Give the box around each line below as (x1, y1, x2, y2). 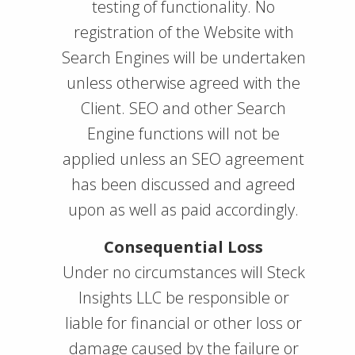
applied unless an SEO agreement (63, 148, 304, 170)
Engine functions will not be (87, 123, 280, 144)
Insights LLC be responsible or (78, 287, 289, 308)
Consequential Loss (104, 236, 263, 258)
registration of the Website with (73, 21, 294, 43)
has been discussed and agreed (71, 174, 296, 195)
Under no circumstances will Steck (62, 261, 305, 283)
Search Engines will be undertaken (61, 47, 306, 68)
